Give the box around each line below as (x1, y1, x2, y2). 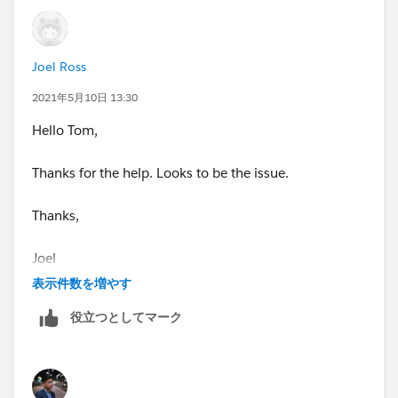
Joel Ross (32, 58, 86, 75)
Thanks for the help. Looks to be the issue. (32, 163, 289, 181)
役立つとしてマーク (70, 308, 182, 325)
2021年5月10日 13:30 (32, 89, 138, 105)
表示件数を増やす (32, 275, 131, 291)
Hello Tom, (32, 121, 98, 139)
